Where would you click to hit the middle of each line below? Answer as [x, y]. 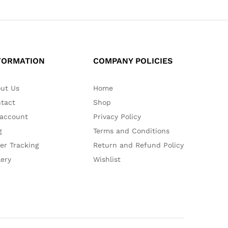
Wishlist [107, 159]
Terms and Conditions [131, 131]
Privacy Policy [117, 117]
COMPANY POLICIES [133, 61]
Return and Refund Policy [138, 145]
